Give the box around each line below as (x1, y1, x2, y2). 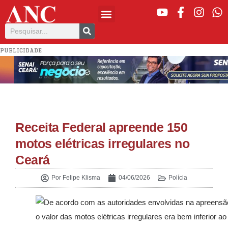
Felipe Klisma (61, 174, 100, 182)
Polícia (168, 174, 187, 182)
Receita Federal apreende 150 (15, 120, 187, 135)
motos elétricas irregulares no (15, 136, 189, 151)
